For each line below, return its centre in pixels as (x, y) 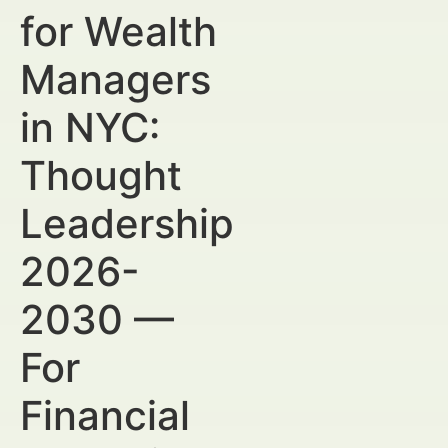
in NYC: (90, 127)
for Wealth (118, 31)
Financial (105, 415)
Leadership (127, 223)
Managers (115, 79)
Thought (101, 175)
